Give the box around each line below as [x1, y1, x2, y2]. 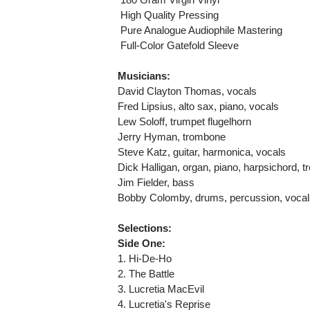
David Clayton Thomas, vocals [118, 84, 257, 97]
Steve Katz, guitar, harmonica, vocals [118, 145, 286, 158]
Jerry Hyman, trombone [118, 130, 226, 143]
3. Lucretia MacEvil [118, 282, 205, 295]
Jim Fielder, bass [118, 176, 195, 188]
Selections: [118, 221, 172, 234]
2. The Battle [118, 267, 175, 280]
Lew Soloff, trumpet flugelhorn [118, 115, 252, 127]
